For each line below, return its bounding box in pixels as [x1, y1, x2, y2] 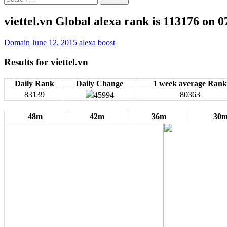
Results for [4, 57, 51, 68]
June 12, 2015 [32, 38, 77, 47]
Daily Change [76, 79, 123, 88]
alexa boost [79, 38, 115, 47]
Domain [4, 38, 30, 47]
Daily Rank [14, 79, 54, 88]
